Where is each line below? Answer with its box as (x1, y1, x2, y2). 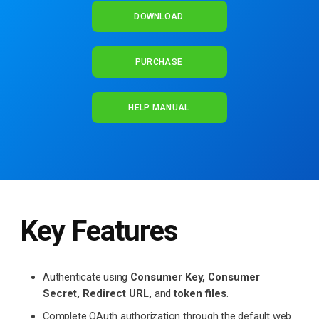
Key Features (20, 214, 178, 248)
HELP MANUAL (128, 102, 189, 113)
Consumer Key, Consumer (130, 270, 261, 283)
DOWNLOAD (134, 11, 184, 21)
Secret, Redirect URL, (43, 286, 152, 300)
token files (173, 286, 226, 300)
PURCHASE (135, 56, 183, 67)
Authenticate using (43, 270, 131, 283)
